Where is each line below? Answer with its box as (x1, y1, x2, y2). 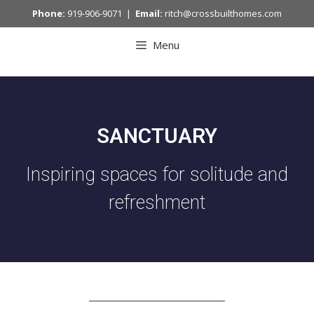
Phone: (32, 7, 65, 20)
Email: (135, 7, 163, 20)
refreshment (109, 191, 205, 214)
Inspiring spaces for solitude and (26, 163, 288, 186)
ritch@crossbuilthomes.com (165, 7, 282, 20)
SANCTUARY (97, 123, 217, 148)
